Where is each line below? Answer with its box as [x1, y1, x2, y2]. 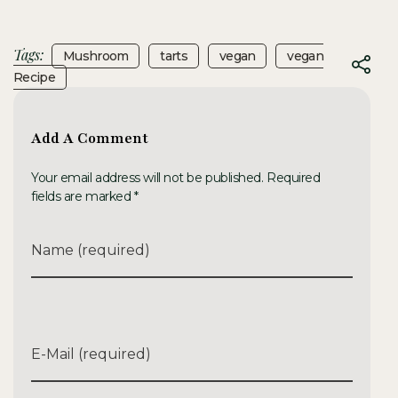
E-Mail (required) [31, 346, 151, 363]
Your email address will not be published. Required [31, 170, 321, 187]
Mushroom [63, 47, 129, 64]
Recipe [13, 68, 55, 85]
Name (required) [31, 242, 150, 259]
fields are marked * [31, 188, 139, 205]
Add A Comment [31, 128, 148, 148]
